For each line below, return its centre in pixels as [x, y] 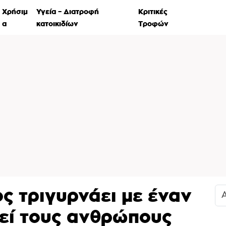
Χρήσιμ [15, 11]
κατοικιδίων [57, 23]
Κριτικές [153, 11]
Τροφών [154, 23]
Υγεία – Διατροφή [67, 11]
